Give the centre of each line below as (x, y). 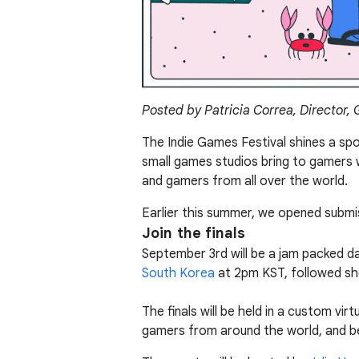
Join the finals (194, 233)
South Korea (178, 273)
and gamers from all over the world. (245, 181)
